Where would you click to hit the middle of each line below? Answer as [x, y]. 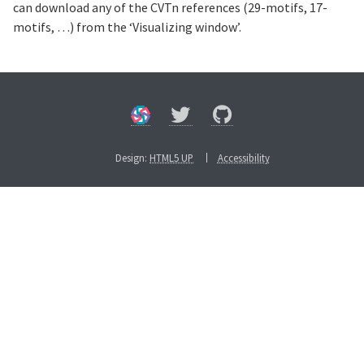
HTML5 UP [171, 158]
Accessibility [243, 158]
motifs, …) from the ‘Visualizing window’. [127, 27]
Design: [132, 158]
